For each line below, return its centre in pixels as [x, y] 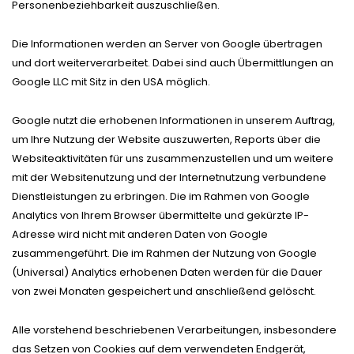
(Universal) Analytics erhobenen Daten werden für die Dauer [167, 272]
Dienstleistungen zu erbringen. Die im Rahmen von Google [161, 196]
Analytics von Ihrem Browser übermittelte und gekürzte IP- [160, 215]
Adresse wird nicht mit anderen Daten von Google [140, 234]
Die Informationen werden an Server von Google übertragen [167, 43]
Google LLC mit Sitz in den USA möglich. [111, 81]
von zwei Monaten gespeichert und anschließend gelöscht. [164, 291]
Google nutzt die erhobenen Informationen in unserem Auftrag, [173, 120]
